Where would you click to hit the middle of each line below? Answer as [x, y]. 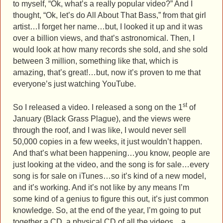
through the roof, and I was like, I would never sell [100, 130]
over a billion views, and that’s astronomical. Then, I [104, 38]
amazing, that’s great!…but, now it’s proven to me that [107, 73]
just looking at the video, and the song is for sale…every [111, 165]
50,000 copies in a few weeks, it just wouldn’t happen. [108, 142]
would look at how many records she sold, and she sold [110, 50]
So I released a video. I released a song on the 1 [98, 108]
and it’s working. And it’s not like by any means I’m [101, 188]
